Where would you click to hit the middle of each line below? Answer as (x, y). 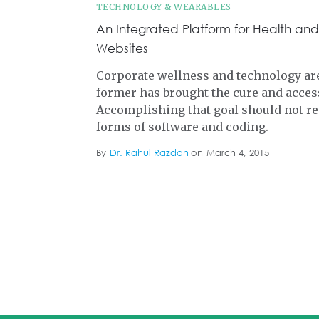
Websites (122, 48)
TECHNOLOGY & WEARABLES (163, 7)
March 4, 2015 (237, 153)
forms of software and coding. (182, 127)
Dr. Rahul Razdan (149, 153)
